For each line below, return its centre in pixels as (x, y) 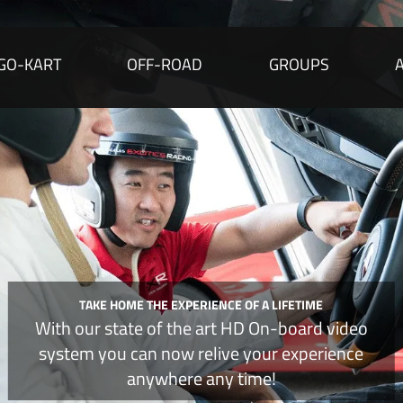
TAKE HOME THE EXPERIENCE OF (171, 305)
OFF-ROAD (165, 64)
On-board (285, 328)
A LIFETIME (293, 305)
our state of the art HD (159, 328)
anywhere (166, 379)
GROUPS (299, 64)
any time (238, 379)
